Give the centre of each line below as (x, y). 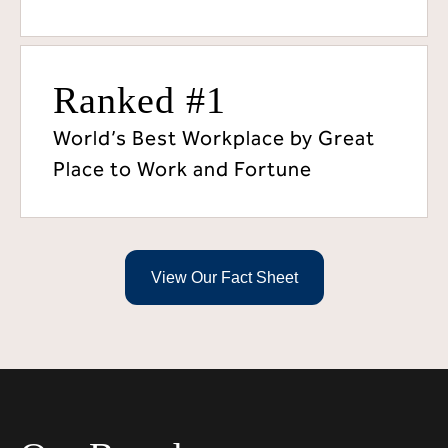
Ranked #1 (139, 100)
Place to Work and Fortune (182, 169)
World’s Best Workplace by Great (214, 138)
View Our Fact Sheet (224, 277)
